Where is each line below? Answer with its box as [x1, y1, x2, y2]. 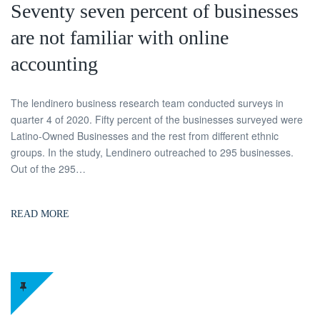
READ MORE [11, 208, 69, 219]
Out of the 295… [11, 161, 86, 176]
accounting [11, 52, 98, 75]
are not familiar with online [11, 26, 229, 49]
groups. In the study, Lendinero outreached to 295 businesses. [11, 144, 294, 159]
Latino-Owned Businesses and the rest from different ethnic [11, 128, 279, 143]
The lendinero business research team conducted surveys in [11, 95, 284, 110]
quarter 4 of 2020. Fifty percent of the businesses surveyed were [11, 111, 303, 126]
